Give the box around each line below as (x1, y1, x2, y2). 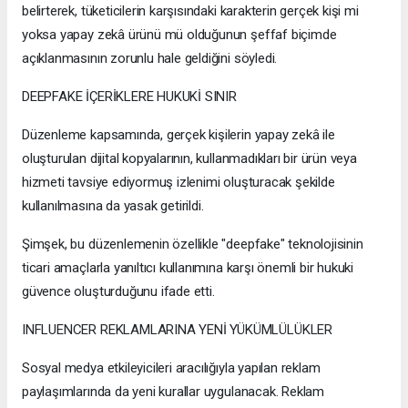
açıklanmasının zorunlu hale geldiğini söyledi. (22, 49, 278, 66)
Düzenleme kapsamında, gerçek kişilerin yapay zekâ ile (22, 126, 335, 143)
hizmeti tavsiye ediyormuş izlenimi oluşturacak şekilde (22, 173, 335, 190)
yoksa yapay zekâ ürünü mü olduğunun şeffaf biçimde (22, 25, 337, 43)
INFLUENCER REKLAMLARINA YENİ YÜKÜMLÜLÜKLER (22, 321, 332, 338)
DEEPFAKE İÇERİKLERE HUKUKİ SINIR (22, 87, 237, 105)
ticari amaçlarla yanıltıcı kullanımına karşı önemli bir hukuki (22, 259, 354, 276)
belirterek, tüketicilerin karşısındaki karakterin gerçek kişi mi (22, 2, 359, 19)
